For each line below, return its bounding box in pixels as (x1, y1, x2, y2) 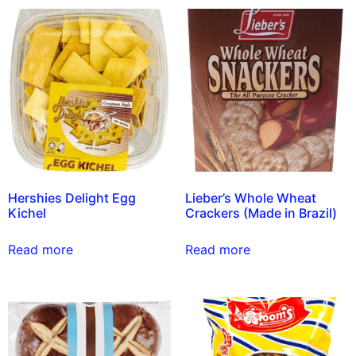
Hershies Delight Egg (8, 190, 136, 207)
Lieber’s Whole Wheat (184, 190, 316, 207)
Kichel (8, 205, 46, 222)
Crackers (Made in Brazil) (184, 205, 337, 222)
